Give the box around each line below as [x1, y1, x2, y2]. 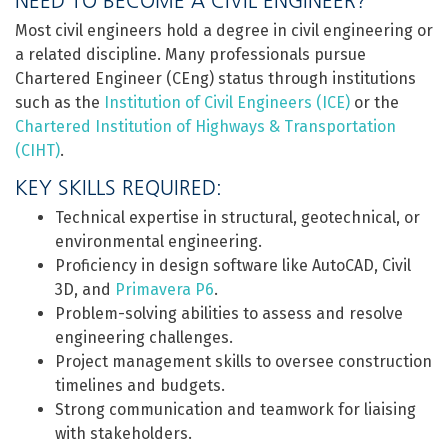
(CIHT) [15, 141, 60, 160]
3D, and [55, 280, 115, 299]
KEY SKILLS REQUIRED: [15, 175, 222, 200]
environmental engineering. [55, 232, 262, 251]
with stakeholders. [55, 424, 192, 443]
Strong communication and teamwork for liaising [55, 400, 416, 419]
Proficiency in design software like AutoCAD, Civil [55, 256, 411, 275]
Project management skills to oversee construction [55, 352, 432, 371]
